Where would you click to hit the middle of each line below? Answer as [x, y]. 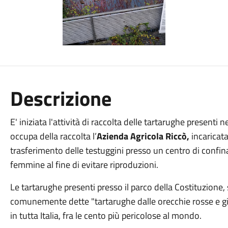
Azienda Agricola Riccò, [144, 136]
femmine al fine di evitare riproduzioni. [84, 165]
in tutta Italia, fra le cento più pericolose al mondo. [107, 216]
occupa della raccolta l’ [53, 136]
